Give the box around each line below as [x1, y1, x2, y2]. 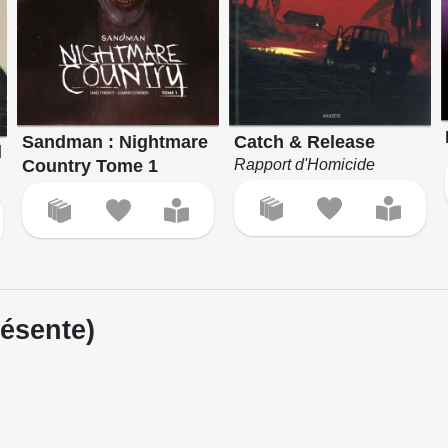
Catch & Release [233, 131, 375, 152]
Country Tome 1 [22, 155, 159, 176]
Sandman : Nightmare [22, 131, 209, 152]
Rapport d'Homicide [233, 155, 375, 173]
